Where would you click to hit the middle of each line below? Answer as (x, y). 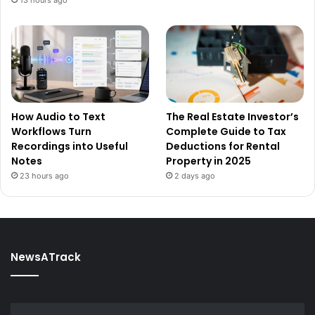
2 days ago (195, 175)
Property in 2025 (209, 161)
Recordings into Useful (70, 146)
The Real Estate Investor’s (233, 116)
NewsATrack (46, 257)
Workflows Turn (51, 131)
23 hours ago (44, 175)
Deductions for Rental (223, 146)
